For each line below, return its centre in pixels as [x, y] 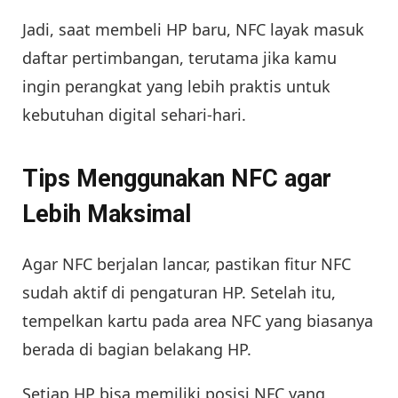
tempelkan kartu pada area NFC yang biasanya [198, 321]
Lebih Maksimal [107, 215]
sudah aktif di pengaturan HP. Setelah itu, [179, 293]
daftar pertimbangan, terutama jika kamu [179, 57]
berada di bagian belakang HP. [137, 350]
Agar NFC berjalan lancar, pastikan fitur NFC [187, 264]
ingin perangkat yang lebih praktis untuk [176, 86]
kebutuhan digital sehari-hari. [134, 114]
